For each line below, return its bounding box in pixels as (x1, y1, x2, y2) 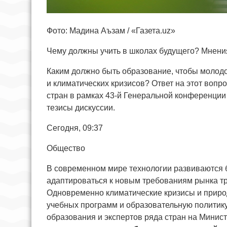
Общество (47, 143, 89, 153)
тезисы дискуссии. (47, 103, 115, 112)
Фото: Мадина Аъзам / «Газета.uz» (47, 26, 175, 35)
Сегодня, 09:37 (47, 123, 107, 132)
